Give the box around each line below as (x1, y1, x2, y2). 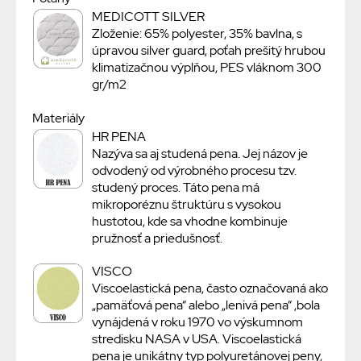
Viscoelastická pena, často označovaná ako (91, 280, 328, 297)
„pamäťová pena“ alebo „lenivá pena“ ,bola (91, 297, 320, 314)
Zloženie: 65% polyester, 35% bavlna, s (91, 25, 302, 43)
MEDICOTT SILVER (91, 8, 205, 26)
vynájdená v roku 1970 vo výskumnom (91, 313, 303, 331)
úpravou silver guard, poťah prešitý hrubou (91, 42, 326, 60)
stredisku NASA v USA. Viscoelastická (91, 330, 301, 348)
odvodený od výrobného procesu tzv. (91, 162, 297, 180)
